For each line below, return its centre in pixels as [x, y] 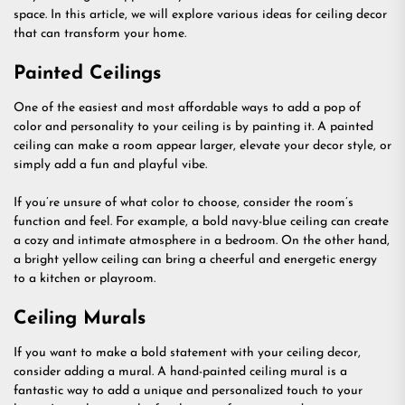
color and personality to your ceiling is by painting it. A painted [193, 127]
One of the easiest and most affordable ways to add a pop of [187, 108]
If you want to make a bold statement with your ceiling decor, [187, 353]
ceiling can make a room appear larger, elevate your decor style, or [202, 146]
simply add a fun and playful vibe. [110, 165]
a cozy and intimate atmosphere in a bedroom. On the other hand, [202, 241]
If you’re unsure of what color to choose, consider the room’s [184, 203]
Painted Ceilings [87, 74]
